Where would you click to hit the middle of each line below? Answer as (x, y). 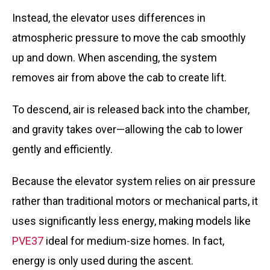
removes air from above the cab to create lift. (121, 77)
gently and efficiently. (62, 149)
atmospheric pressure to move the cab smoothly (129, 38)
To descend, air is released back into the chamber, (131, 109)
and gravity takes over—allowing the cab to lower (127, 129)
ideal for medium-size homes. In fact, (134, 241)
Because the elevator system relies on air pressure (134, 181)
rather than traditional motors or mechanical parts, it (135, 201)
